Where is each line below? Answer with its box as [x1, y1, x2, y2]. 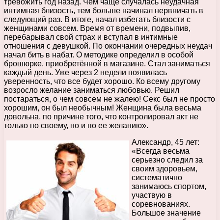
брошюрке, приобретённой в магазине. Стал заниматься [4, 59, 210, 68]
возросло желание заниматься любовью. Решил [4, 85, 179, 94]
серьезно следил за [132, 155, 203, 164]
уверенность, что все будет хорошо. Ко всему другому [4, 77, 200, 85]
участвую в [132, 191, 172, 199]
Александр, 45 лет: [132, 137, 199, 146]
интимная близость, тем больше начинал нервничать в [4, 6, 203, 15]
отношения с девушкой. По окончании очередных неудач [4, 41, 212, 50]
